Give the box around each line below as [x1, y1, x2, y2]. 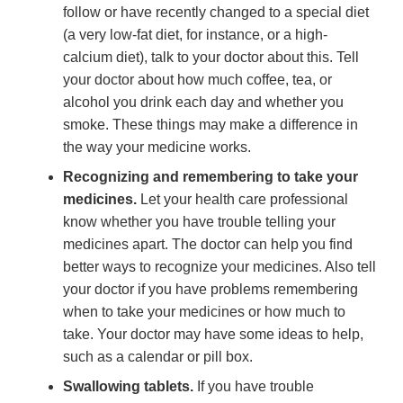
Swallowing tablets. [63, 379, 193, 395]
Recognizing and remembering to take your [63, 169, 358, 185]
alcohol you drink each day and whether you [63, 94, 344, 111]
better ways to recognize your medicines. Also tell [63, 259, 376, 275]
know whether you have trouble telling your [63, 214, 336, 230]
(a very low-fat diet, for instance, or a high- [63, 27, 327, 43]
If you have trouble [193, 379, 314, 395]
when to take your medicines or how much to [63, 304, 345, 320]
